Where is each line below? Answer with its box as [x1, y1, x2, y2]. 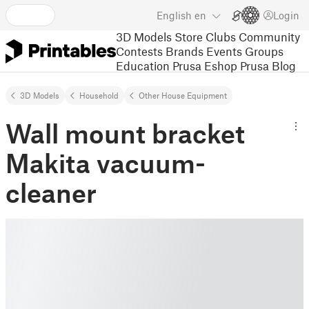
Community [239, 29, 300, 43]
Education [116, 58, 170, 72]
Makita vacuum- [6, 147, 206, 179]
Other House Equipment [139, 90, 227, 100]
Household [79, 90, 119, 100]
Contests [116, 43, 163, 58]
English [157, 9, 192, 21]
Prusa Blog [240, 58, 296, 72]
